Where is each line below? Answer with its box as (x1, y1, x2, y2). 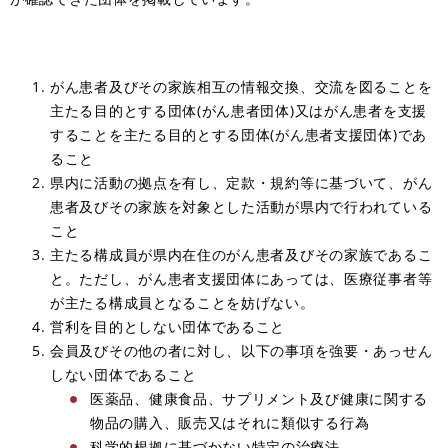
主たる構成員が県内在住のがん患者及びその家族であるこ (50, 244, 433, 264)
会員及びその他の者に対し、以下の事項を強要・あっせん (50, 340, 433, 360)
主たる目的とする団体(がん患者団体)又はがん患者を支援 (50, 100, 427, 120)
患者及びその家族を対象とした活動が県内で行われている (50, 196, 433, 216)
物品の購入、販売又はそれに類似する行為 (90, 412, 370, 432)
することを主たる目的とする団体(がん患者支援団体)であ (50, 124, 427, 144)
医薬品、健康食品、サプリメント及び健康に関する (90, 388, 429, 408)
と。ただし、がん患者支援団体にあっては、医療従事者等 (50, 268, 433, 288)
